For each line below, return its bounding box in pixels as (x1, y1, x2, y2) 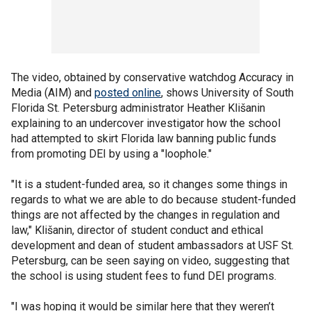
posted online (94, 86, 161, 99)
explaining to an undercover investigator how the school (11, 117, 280, 130)
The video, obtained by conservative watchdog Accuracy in (11, 71, 294, 84)
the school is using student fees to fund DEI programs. (11, 269, 276, 283)
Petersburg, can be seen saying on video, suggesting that (11, 254, 289, 267)
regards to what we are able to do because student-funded (11, 193, 296, 206)
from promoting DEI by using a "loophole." (11, 147, 215, 160)
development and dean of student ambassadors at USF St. (11, 239, 294, 252)
